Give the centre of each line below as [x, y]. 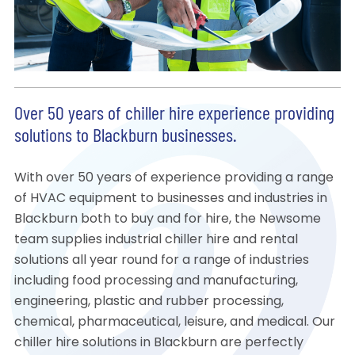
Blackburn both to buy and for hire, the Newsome [167, 220]
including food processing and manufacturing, [156, 282]
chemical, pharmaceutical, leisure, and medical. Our [174, 323]
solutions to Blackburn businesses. [125, 137]
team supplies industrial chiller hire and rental [156, 240]
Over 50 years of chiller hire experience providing [174, 115]
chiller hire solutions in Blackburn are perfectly [158, 344]
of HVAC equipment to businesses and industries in [170, 199]
